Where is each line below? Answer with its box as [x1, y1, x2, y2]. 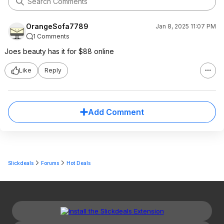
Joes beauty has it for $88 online [4, 46, 114, 55]
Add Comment [88, 106, 144, 117]
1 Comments [33, 32, 69, 40]
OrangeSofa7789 [26, 21, 88, 30]
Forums [41, 159, 59, 166]
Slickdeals [8, 159, 33, 166]
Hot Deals [66, 159, 90, 166]
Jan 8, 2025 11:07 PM [155, 22, 216, 30]
